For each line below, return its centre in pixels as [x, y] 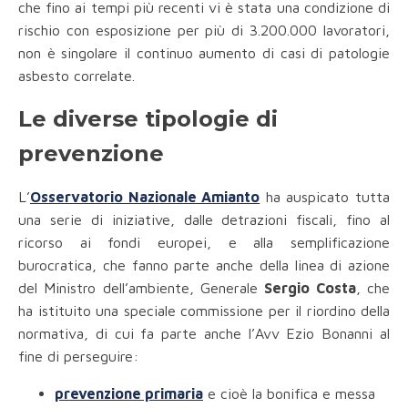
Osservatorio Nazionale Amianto [145, 197]
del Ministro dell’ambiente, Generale [142, 288]
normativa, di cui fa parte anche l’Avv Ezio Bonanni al [204, 334]
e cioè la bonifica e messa [289, 394]
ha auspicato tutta [325, 197]
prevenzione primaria [129, 394]
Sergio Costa [310, 288]
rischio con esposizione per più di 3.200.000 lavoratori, [204, 31]
